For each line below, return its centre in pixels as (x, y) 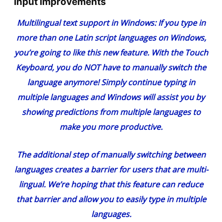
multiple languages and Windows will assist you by (111, 97)
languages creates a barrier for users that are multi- (111, 170)
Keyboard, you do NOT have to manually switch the (111, 68)
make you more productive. (111, 127)
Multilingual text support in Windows (85, 23)
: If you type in (180, 23)
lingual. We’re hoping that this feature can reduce (111, 185)
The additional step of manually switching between (111, 155)
